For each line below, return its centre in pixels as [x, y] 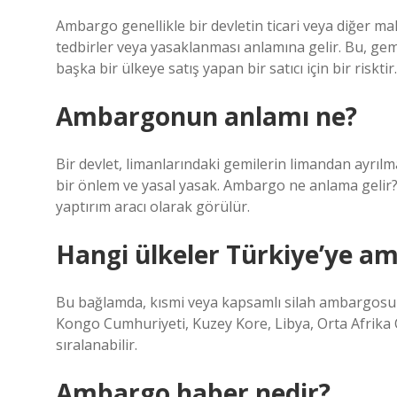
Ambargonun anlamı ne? [206, 116]
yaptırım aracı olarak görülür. [153, 206]
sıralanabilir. [97, 345]
